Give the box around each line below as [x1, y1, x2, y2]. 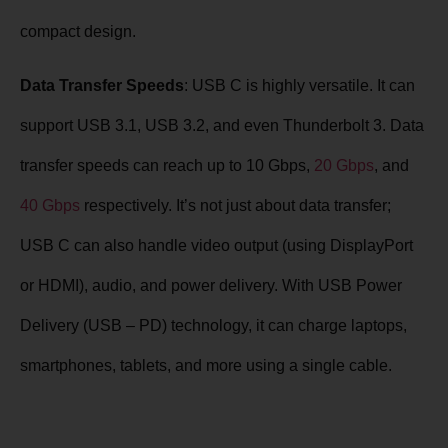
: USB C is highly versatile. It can [184, 77, 415, 95]
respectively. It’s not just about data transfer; [80, 197, 391, 215]
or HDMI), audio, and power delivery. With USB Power [20, 277, 402, 295]
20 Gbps [314, 157, 374, 175]
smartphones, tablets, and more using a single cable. [20, 357, 392, 375]
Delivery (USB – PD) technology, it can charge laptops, [20, 317, 407, 335]
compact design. [20, 23, 136, 41]
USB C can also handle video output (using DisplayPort [20, 237, 413, 255]
